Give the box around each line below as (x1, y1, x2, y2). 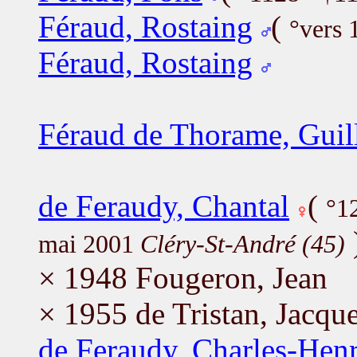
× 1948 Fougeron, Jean (38, 260, 328, 295)
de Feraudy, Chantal (38, 188, 289, 223)
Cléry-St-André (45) (140, 229, 345, 258)
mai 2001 (38, 229, 140, 258)
